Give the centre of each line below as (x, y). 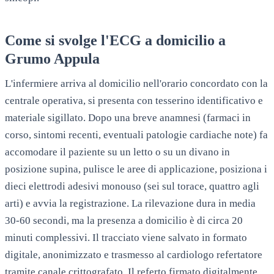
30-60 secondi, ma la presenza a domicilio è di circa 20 (124, 220)
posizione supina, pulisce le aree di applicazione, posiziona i (136, 169)
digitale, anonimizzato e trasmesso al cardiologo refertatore (134, 254)
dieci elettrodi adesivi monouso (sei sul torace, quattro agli (132, 186)
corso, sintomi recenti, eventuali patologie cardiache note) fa (136, 135)
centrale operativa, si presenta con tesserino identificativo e (134, 100)
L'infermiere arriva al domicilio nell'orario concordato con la (136, 83)
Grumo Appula (52, 58)
